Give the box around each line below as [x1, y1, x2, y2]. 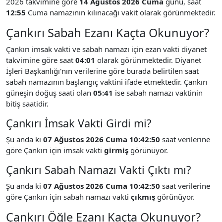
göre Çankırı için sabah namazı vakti [6, 191, 131, 202]
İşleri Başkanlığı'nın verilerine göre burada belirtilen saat [6, 65, 199, 76]
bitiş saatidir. [6, 98, 49, 109]
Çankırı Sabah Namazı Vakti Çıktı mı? [6, 162, 191, 177]
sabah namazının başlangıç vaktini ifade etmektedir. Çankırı [6, 76, 208, 87]
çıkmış [131, 191, 155, 202]
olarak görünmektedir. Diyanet [95, 55, 201, 65]
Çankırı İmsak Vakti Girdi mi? [6, 115, 151, 130]
